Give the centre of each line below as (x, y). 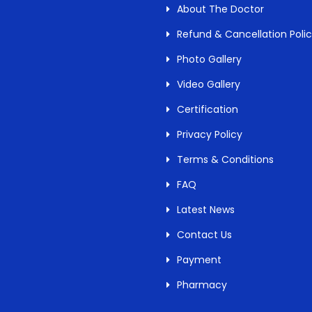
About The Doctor (220, 9)
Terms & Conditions (225, 159)
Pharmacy (202, 285)
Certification (208, 109)
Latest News (206, 210)
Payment (199, 260)
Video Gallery (209, 84)
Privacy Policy (210, 134)
